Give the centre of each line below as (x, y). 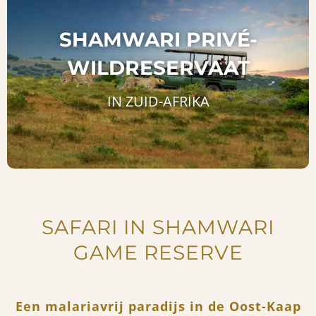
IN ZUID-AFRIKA (158, 101)
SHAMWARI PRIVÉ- (158, 39)
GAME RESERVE (158, 252)
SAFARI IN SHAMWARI (158, 227)
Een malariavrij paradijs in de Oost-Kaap (158, 306)
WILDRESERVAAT (158, 67)
